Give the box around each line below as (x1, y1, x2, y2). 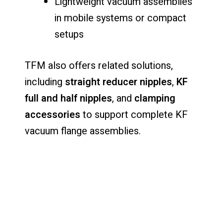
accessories (25, 107, 80, 122)
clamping (134, 91, 175, 106)
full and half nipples (25, 91, 112, 106)
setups (55, 27, 84, 42)
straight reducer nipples (65, 74, 172, 89)
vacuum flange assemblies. (25, 123, 141, 138)
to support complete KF (80, 107, 188, 122)
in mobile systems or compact (55, 10, 186, 25)
